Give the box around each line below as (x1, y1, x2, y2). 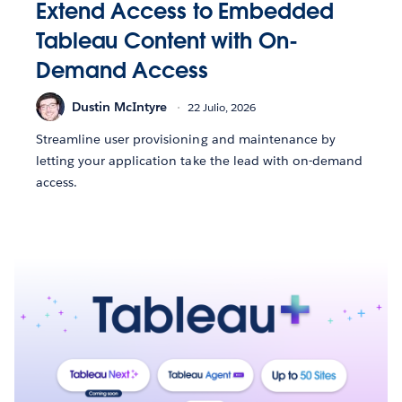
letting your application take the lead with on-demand (36, 153, 363, 170)
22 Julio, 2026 (188, 99, 256, 115)
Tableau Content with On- (36, 27, 298, 56)
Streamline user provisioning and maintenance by (36, 131, 336, 148)
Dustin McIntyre (72, 98, 167, 115)
